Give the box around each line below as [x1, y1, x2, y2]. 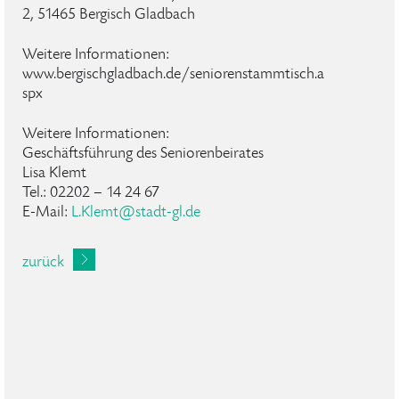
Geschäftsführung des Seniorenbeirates [22, 146, 264, 162]
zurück [22, 255, 64, 271]
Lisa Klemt [22, 166, 86, 182]
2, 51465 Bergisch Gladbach [22, 7, 195, 23]
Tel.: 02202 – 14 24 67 [22, 185, 159, 201]
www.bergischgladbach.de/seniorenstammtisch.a [22, 67, 324, 83]
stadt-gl [135, 205, 183, 221]
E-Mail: [22, 205, 71, 221]
